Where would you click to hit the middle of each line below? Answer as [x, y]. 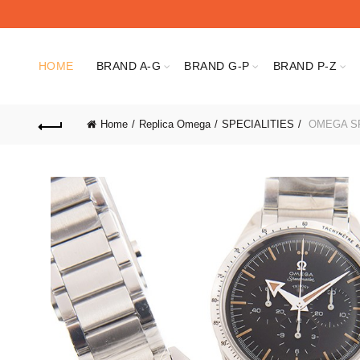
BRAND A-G [129, 66]
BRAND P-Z [305, 66]
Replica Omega [174, 124]
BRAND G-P [217, 66]
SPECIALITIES [258, 124]
